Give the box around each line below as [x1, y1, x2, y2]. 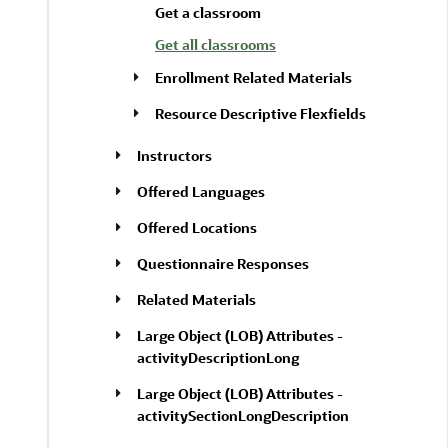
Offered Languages [137, 182, 265, 201]
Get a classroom [155, 3, 261, 22]
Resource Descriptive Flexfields [155, 104, 366, 123]
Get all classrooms [155, 35, 276, 54]
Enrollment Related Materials [155, 68, 352, 87]
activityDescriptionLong [137, 348, 299, 367]
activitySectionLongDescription [137, 406, 349, 425]
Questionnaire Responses [137, 254, 309, 273]
